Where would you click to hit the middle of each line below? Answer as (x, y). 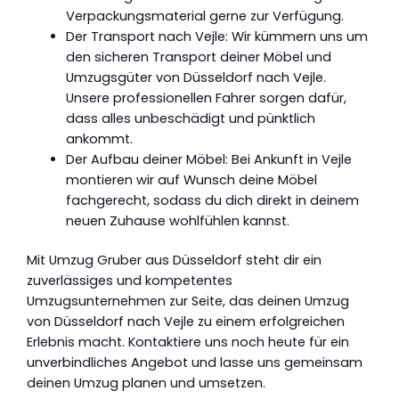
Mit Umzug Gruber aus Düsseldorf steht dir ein (174, 261)
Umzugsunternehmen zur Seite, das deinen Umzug (188, 301)
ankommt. (99, 138)
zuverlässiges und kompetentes (130, 281)
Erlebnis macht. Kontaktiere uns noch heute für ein (188, 342)
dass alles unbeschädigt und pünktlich (190, 118)
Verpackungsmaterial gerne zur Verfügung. (204, 16)
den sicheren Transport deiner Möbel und (198, 57)
